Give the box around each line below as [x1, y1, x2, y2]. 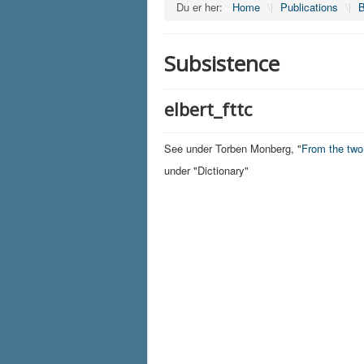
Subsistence [164, 48, 279, 78]
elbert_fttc [164, 96, 252, 121]
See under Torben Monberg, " [164, 140, 301, 156]
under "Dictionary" [164, 162, 249, 178]
